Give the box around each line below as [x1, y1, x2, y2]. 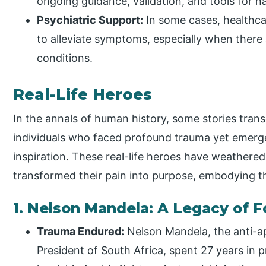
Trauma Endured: [37, 225, 125, 238]
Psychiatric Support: [37, 14, 144, 27]
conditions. [37, 52, 93, 65]
